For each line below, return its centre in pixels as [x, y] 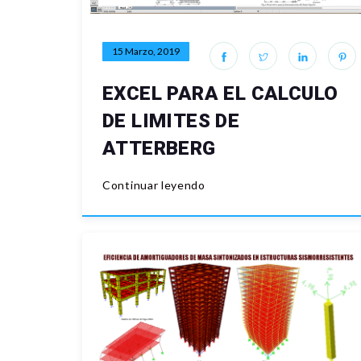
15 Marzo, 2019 [146, 51]
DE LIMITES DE [171, 120]
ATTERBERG [159, 148]
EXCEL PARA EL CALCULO [220, 93]
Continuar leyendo [154, 185]
